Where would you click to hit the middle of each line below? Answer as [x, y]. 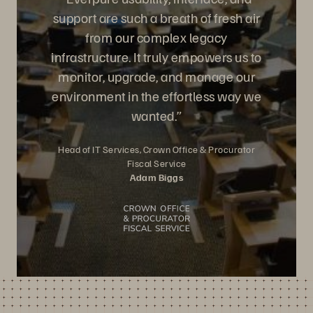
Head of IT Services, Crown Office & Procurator [156, 149]
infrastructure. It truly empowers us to [156, 57]
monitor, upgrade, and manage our [156, 76]
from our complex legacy [156, 37]
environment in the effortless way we [156, 96]
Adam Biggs [156, 177]
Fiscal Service [156, 163]
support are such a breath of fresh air [156, 17]
